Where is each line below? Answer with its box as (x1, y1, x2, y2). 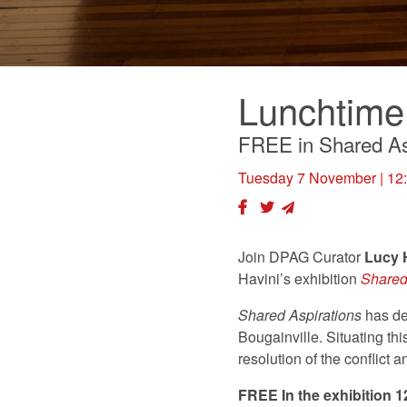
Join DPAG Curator (238, 245, 364, 267)
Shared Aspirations (238, 303, 365, 325)
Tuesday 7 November (238, 166, 376, 188)
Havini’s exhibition (238, 267, 361, 289)
